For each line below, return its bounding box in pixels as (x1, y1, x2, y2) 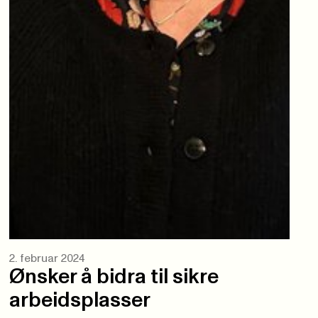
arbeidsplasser (9, 290, 151, 312)
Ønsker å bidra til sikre (9, 267, 219, 288)
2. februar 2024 (9, 253, 86, 265)
